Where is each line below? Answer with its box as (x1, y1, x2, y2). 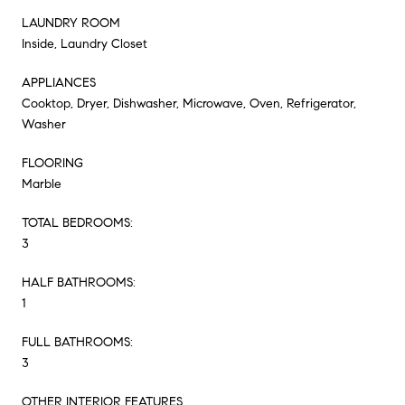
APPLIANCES (22, 74, 96, 90)
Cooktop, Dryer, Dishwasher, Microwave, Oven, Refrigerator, (22, 95, 356, 111)
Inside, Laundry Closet (22, 35, 147, 52)
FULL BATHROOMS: (22, 334, 133, 350)
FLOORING (22, 155, 83, 171)
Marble (22, 175, 61, 192)
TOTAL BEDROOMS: (22, 214, 133, 231)
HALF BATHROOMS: (22, 274, 136, 290)
